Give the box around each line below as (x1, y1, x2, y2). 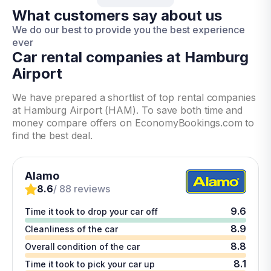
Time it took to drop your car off (25, 206, 158, 217)
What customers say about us (12, 7, 222, 24)
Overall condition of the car (25, 241, 140, 252)
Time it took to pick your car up (25, 259, 155, 269)
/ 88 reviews (53, 183, 110, 195)
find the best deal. (12, 129, 93, 142)
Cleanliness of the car (25, 224, 118, 234)
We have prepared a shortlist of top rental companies (12, 91, 256, 103)
